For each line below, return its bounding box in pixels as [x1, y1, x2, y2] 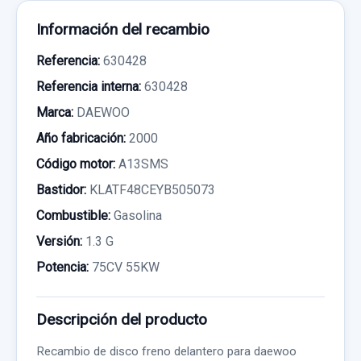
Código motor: [36, 156, 115, 172]
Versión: [36, 233, 82, 249]
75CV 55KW [89, 259, 160, 275]
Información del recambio [36, 19, 210, 39]
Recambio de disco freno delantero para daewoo [36, 343, 297, 359]
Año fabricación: [36, 130, 126, 146]
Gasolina [110, 207, 162, 223]
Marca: [36, 104, 73, 120]
